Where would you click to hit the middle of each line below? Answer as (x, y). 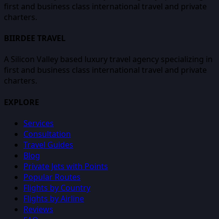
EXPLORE (22, 102)
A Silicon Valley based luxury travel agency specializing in (108, 59)
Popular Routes (52, 177)
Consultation (47, 134)
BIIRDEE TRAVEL (35, 38)
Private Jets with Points (66, 166)
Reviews (38, 209)
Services (39, 123)
